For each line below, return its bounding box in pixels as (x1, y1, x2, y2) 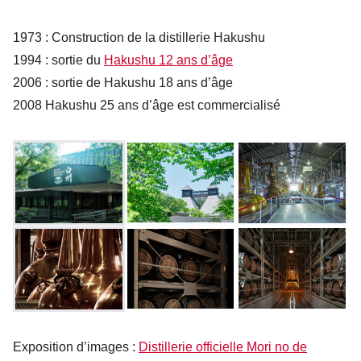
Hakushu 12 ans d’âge (104, 53, 233, 68)
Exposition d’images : (13, 339, 139, 354)
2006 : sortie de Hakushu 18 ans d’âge (13, 76, 233, 90)
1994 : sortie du (13, 53, 104, 68)
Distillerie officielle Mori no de (139, 339, 307, 354)
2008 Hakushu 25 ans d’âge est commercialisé (13, 98, 280, 113)
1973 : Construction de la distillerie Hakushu (13, 31, 265, 45)
